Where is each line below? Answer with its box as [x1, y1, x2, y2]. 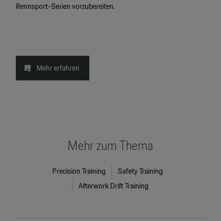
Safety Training [117, 164, 163, 177]
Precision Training [52, 164, 106, 177]
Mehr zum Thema [67, 135, 153, 155]
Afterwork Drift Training [78, 179, 149, 192]
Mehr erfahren [36, 61, 79, 74]
